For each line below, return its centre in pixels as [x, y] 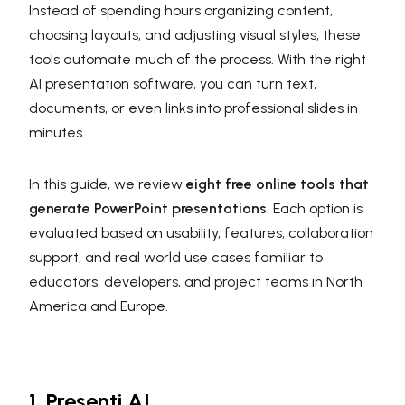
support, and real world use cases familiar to [176, 257]
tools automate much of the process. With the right [198, 59]
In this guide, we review [108, 184]
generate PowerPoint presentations [148, 208]
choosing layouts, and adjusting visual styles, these [195, 34]
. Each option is [315, 208]
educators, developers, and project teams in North [196, 281]
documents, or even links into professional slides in [193, 108]
